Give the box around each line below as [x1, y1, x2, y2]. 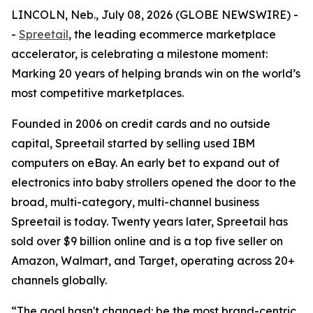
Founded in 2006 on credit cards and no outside [11, 117, 270, 131]
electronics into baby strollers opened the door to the [11, 175, 296, 189]
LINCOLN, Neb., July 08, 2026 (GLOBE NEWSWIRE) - [11, 8, 298, 22]
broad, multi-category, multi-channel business [11, 195, 259, 209]
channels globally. [11, 273, 107, 287]
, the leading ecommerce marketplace [68, 27, 276, 41]
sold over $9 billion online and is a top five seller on [11, 234, 283, 248]
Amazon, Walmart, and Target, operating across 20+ [11, 254, 295, 268]
